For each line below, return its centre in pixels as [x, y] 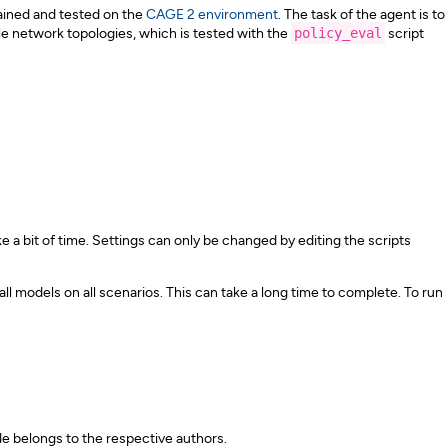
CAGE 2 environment [212, 15]
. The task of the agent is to [361, 15]
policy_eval [338, 33]
